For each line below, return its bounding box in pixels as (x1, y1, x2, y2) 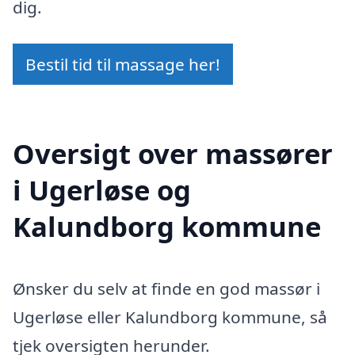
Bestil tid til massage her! (25, 52, 220, 75)
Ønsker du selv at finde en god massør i (13, 277, 320, 300)
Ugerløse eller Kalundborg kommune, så (13, 306, 327, 329)
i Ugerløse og (13, 171, 191, 209)
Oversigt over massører (13, 135, 333, 173)
